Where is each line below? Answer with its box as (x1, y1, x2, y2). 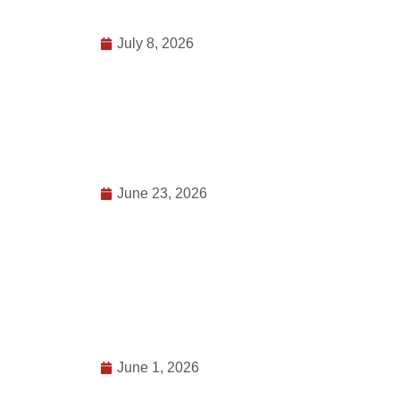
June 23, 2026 (117, 204, 207, 221)
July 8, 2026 (117, 54, 194, 71)
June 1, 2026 (117, 379, 199, 395)
